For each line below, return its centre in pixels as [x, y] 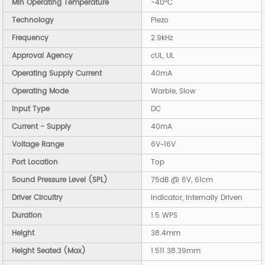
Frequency [30, 38]
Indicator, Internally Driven [197, 198]
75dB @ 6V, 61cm [182, 180]
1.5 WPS [164, 216]
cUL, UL [163, 56]
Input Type [31, 109]
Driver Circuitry [38, 198]
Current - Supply [42, 127]
